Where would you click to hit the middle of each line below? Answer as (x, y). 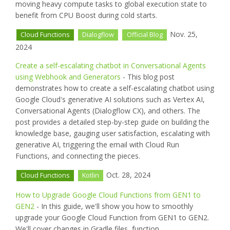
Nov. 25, (183, 34)
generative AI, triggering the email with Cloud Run (97, 144)
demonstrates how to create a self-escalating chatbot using (115, 88)
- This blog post (148, 76)
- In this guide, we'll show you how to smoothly (114, 206)
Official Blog (145, 35)
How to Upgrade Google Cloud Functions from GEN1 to (108, 195)
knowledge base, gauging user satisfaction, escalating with (113, 133)
